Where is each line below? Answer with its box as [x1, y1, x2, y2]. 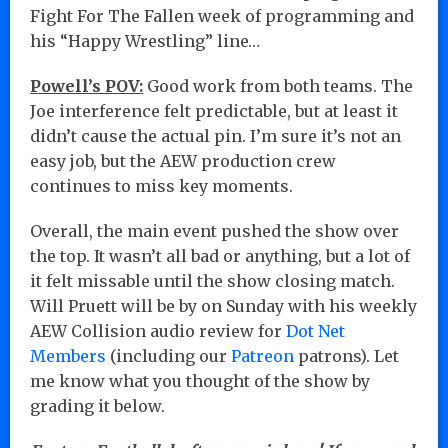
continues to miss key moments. [30, 175, 293, 196]
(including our [106, 345, 231, 366]
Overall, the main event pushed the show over [30, 220, 399, 241]
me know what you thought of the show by [30, 370, 370, 391]
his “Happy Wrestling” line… [30, 30, 260, 51]
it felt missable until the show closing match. [30, 270, 395, 291]
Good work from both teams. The [143, 75, 413, 96]
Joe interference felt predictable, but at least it [30, 100, 398, 121]
